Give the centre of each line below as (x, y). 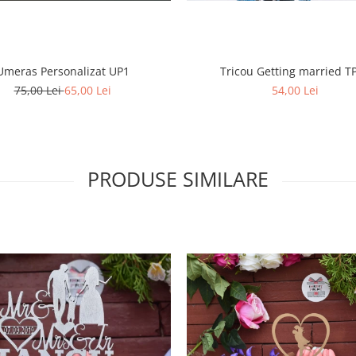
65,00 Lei (87, 90)
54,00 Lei (295, 90)
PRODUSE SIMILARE (178, 178)
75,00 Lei (39, 90)
